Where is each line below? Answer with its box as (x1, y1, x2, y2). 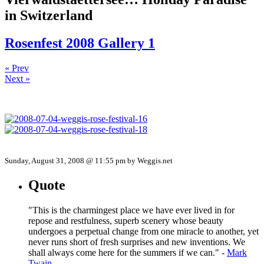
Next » (5, 73, 30, 84)
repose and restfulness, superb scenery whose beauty (28, 215, 223, 226)
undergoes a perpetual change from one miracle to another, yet (28, 226, 259, 236)
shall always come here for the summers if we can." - (28, 247, 227, 258)
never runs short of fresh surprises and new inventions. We (28, 236, 245, 247)
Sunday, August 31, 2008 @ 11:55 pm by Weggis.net (5, 156, 173, 165)
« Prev (5, 62, 29, 73)
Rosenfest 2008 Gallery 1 (5, 35, 155, 51)
